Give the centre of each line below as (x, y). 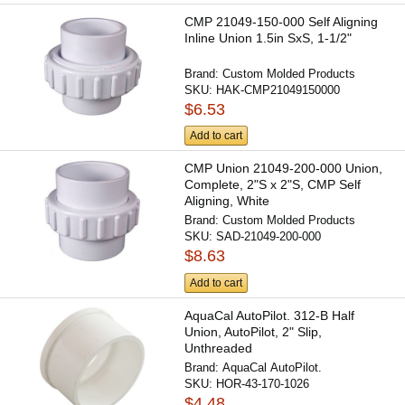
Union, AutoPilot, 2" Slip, (254, 331)
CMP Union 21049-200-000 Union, (284, 169)
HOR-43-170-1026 (263, 383)
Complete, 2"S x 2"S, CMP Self (273, 185)
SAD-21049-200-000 (269, 237)
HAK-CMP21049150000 (278, 90)
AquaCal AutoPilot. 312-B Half (270, 315)
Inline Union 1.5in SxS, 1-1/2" (268, 38)
